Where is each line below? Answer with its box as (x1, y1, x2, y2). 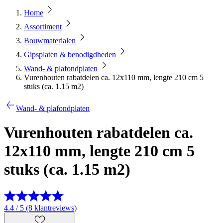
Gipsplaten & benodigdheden (24, 50, 116, 59)
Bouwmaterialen (24, 36, 76, 45)
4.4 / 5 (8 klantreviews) (4, 203, 77, 212)
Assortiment (24, 22, 62, 31)
